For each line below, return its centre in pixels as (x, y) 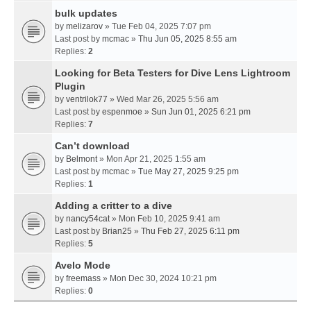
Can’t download (92, 145)
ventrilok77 (87, 99)
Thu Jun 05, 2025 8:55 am (187, 39)
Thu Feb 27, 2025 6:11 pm (190, 231)
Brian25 (117, 231)
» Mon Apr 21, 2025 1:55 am (151, 159)
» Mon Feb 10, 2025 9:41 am (165, 218)
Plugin (70, 86)
